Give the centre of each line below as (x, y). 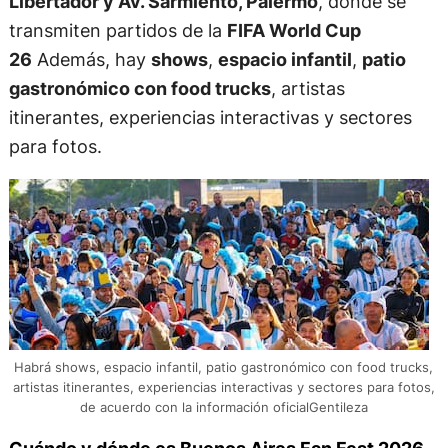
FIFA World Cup (293, 29)
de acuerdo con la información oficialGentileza (223, 406)
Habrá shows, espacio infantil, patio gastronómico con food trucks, (224, 366)
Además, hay (91, 58)
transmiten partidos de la (117, 29)
